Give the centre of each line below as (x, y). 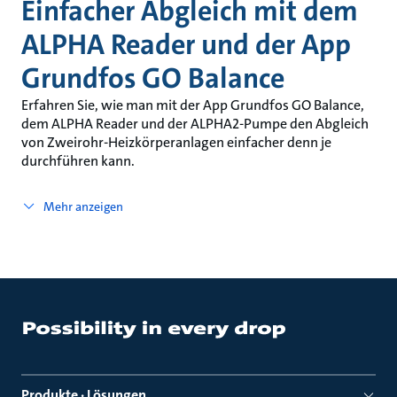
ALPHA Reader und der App (186, 45)
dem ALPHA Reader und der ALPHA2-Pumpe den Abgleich (195, 124)
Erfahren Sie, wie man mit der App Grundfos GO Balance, (193, 105)
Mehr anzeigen (83, 206)
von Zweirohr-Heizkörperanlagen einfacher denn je (176, 142)
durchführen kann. (78, 161)
